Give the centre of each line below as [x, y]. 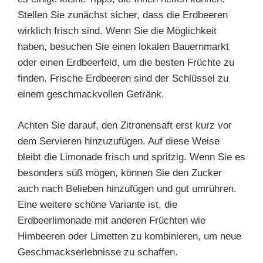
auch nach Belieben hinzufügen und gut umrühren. [127, 188]
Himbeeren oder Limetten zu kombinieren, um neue [129, 236]
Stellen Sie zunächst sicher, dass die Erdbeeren [123, 15]
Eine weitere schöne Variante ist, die [97, 204]
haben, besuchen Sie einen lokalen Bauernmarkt [123, 47]
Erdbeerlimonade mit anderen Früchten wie [112, 220]
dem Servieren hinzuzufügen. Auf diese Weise [119, 141]
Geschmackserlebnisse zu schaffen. [98, 252]
